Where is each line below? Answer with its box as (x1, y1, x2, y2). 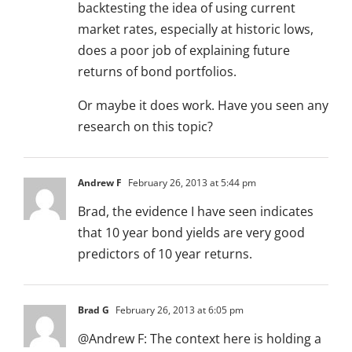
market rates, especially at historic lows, (78, 20, 313, 38)
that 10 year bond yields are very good (78, 224, 305, 242)
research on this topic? (78, 118, 213, 136)
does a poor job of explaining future (78, 42, 290, 60)
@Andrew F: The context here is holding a (78, 330, 321, 348)
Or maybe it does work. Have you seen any (78, 97, 328, 115)
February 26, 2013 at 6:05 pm (113, 303, 244, 317)
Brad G (78, 303, 109, 317)
